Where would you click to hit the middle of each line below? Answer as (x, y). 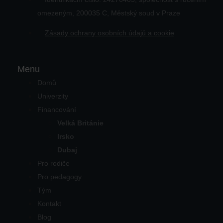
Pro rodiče (54, 163)
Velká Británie (80, 123)
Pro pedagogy (59, 177)
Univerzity (53, 96)
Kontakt (49, 204)
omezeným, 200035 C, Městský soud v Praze (109, 13)
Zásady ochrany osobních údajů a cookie (110, 33)
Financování (57, 110)
